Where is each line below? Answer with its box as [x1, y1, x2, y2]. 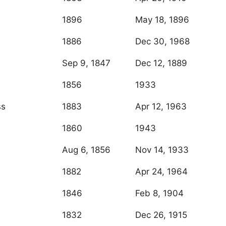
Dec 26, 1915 [135, 210, 187, 220]
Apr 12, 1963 [135, 101, 187, 112]
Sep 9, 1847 [62, 58, 110, 69]
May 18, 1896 [135, 15, 189, 25]
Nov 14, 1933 [135, 145, 189, 155]
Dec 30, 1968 [135, 36, 190, 47]
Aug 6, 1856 [62, 145, 110, 155]
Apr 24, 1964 [135, 166, 188, 177]
